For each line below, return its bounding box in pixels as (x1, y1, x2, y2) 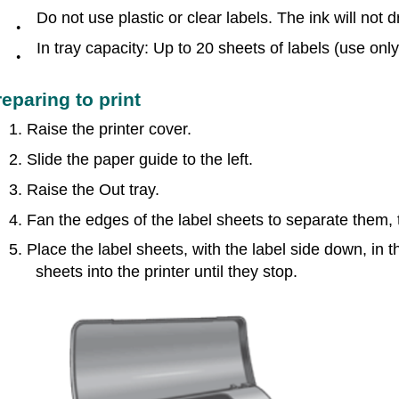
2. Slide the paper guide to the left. (9, 151, 253, 168)
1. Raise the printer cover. (9, 120, 191, 138)
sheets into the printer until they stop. (36, 263, 297, 281)
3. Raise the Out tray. (9, 181, 159, 199)
